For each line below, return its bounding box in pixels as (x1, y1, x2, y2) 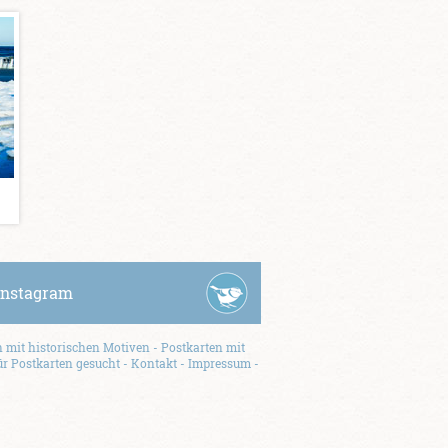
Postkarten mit (161, 339, 245, 355)
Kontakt (130, 355, 177, 371)
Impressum (187, 355, 251, 371)
